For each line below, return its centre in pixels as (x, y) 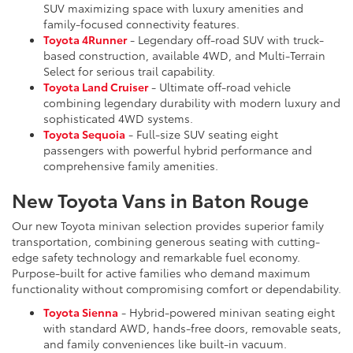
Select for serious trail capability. (129, 71)
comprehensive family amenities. (131, 166)
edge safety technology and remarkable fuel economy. (156, 257)
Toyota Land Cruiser (96, 87)
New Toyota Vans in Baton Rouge (160, 200)
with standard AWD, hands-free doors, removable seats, (192, 328)
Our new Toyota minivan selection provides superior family (168, 226)
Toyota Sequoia (84, 134)
